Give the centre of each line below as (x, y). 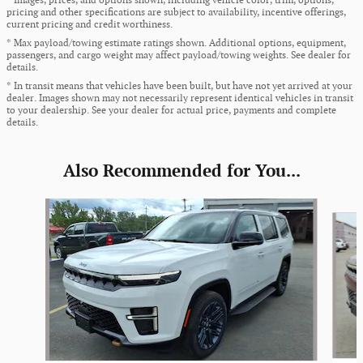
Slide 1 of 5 (33, 207)
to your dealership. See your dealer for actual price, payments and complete (171, 111)
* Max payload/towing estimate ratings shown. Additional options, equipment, (176, 44)
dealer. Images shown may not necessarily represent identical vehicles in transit (180, 99)
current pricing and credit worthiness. (90, 25)
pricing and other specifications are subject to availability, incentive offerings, (176, 13)
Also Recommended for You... (181, 172)
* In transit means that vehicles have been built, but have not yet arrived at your (179, 87)
